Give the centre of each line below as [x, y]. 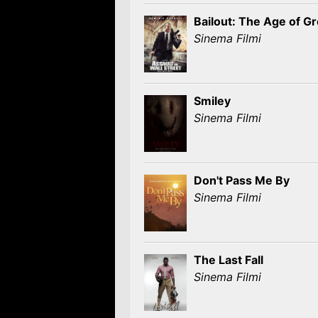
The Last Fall [229, 260]
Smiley [212, 101]
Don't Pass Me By [242, 180]
